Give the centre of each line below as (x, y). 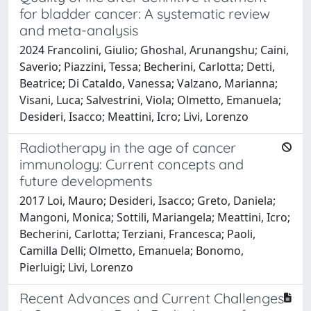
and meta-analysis (79, 30)
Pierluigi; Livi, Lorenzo (76, 267)
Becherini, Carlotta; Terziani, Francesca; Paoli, (137, 234)
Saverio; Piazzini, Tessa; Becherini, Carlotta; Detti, (147, 66)
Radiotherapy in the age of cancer (128, 147)
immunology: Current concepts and (132, 164)
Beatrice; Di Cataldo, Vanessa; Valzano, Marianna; (149, 83)
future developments (86, 180)
